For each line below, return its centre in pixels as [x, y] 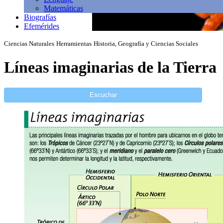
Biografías [40, 17]
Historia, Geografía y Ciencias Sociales [146, 44]
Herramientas [74, 44]
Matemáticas [63, 8]
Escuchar [103, 95]
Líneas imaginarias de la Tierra [110, 67]
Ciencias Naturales [29, 44]
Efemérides [42, 26]
